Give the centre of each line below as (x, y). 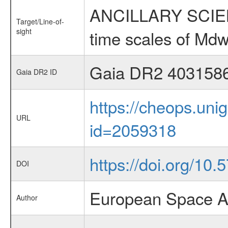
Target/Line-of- (40, 21)
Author (27, 197)
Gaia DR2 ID (36, 72)
